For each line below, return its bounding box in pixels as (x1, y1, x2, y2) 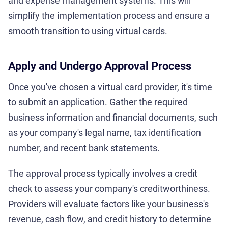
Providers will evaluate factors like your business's (8, 198, 209, 209)
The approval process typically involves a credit (8, 167, 197, 179)
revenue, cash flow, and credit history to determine (8, 213, 211, 224)
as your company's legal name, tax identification (8, 127, 201, 138)
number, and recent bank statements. (8, 142, 160, 153)
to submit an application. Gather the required (8, 96, 188, 107)
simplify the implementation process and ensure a (8, 10, 210, 21)
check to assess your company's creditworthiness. (8, 183, 210, 194)
